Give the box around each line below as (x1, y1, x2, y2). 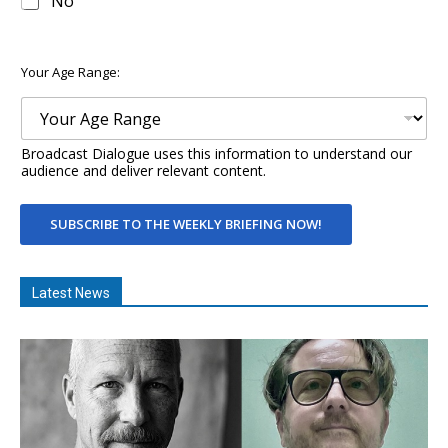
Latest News (32, 285, 110, 302)
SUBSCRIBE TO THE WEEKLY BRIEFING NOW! (50, 215, 322, 234)
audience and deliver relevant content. (21, 161, 266, 181)
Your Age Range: (21, 63, 120, 82)
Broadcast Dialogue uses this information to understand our (21, 144, 412, 164)
